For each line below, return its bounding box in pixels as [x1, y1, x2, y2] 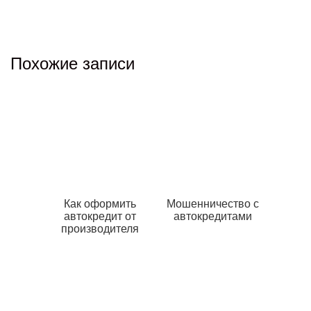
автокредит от [63, 210, 136, 223]
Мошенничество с [167, 198, 259, 210]
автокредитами [174, 210, 252, 223]
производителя [60, 223, 139, 235]
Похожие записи [10, 54, 135, 74]
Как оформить [63, 198, 136, 210]
